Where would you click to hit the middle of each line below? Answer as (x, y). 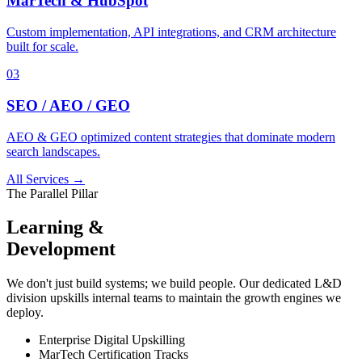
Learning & (55, 227)
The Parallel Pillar (52, 193)
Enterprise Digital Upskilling (112, 340)
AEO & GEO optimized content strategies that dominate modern (171, 137)
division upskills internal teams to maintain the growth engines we (174, 298)
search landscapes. (53, 151)
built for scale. (42, 47)
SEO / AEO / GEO (68, 105)
